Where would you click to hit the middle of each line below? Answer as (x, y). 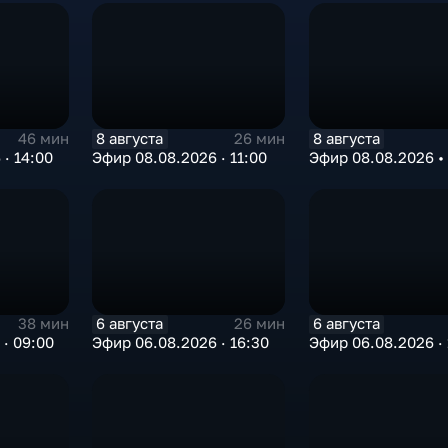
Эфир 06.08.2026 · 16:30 (181, 342)
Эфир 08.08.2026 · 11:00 (180, 157)
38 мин (44, 324)
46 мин (44, 139)
